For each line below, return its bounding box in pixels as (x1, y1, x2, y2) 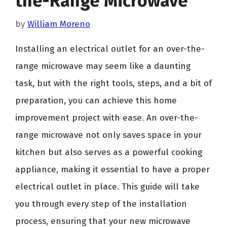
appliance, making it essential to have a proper (15, 164, 210, 175)
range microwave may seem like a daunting (15, 61, 191, 71)
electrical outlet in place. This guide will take (15, 181, 200, 192)
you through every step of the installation (15, 199, 187, 209)
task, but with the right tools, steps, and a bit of (15, 78, 212, 89)
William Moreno (27, 19, 90, 29)
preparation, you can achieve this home (15, 95, 177, 106)
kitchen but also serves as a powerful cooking (15, 147, 202, 158)
